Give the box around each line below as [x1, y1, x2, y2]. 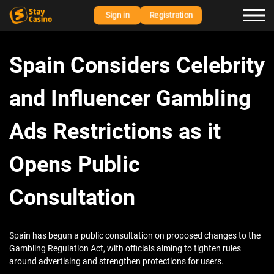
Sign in [105, 10, 130, 20]
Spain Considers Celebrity [9, 53, 265, 79]
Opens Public [9, 152, 140, 178]
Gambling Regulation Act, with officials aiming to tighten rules [9, 243, 241, 254]
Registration [149, 10, 193, 20]
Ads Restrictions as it [9, 119, 221, 145]
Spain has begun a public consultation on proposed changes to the [9, 231, 261, 241]
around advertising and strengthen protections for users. [9, 256, 224, 267]
